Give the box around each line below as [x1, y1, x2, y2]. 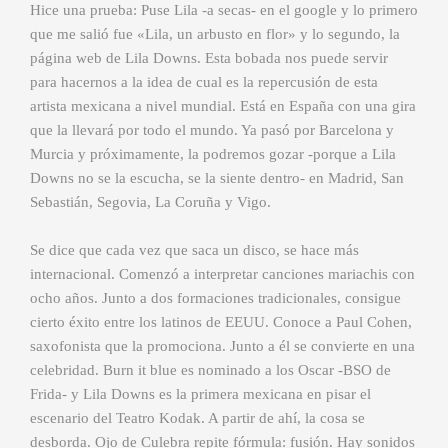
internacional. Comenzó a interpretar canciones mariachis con [30, 266, 415, 283]
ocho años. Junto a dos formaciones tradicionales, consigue [30, 290, 401, 307]
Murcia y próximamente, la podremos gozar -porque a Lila [30, 146, 396, 163]
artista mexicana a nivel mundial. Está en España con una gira [30, 98, 416, 115]
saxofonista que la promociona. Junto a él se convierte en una [30, 338, 415, 355]
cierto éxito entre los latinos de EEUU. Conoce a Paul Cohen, [30, 314, 412, 331]
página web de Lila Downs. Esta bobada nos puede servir [30, 50, 388, 67]
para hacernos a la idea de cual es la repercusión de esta [30, 74, 378, 91]
